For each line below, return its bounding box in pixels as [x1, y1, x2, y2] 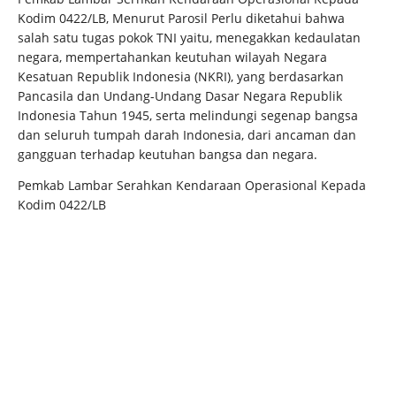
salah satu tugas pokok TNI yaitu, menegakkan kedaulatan [18, 29, 361, 47]
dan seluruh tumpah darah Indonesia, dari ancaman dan [18, 126, 356, 144]
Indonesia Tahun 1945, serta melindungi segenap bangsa [18, 107, 358, 125]
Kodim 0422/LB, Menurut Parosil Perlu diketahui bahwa [18, 10, 345, 27]
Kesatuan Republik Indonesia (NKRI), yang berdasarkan [18, 68, 344, 86]
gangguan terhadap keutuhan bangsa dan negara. [18, 146, 317, 164]
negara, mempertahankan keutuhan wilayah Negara [18, 49, 327, 66]
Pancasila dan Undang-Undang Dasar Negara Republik [18, 88, 342, 105]
